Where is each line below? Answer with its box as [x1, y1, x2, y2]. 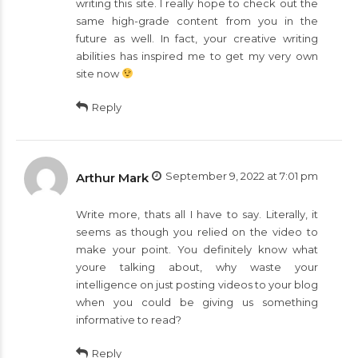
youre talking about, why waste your [76, 260, 318, 273]
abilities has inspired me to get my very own [76, 49, 318, 62]
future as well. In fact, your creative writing [76, 31, 318, 45]
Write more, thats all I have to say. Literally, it [76, 207, 318, 221]
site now [76, 66, 121, 80]
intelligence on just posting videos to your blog [76, 277, 318, 291]
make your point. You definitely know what [76, 242, 318, 256]
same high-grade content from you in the [76, 14, 318, 27]
